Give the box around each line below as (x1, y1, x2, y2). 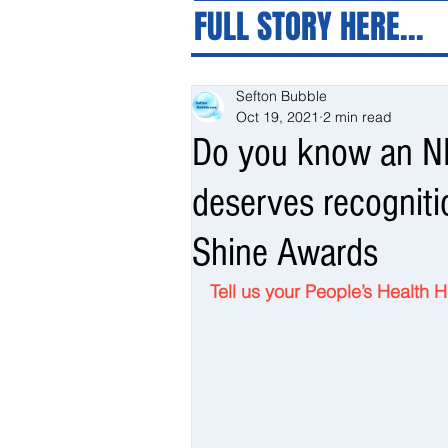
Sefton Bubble (236, 87, 327, 105)
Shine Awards (192, 230, 378, 275)
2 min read (323, 108, 392, 126)
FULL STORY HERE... (194, 2, 424, 51)
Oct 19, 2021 (236, 108, 319, 126)
